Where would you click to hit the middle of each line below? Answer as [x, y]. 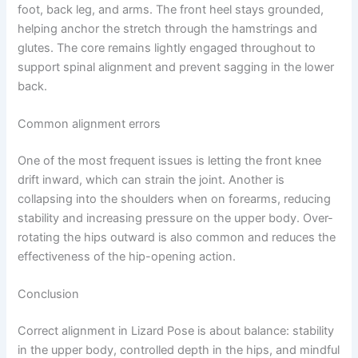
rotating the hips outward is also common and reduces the [177, 237]
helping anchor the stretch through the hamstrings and [168, 28]
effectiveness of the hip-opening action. [127, 256]
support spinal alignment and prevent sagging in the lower [176, 67]
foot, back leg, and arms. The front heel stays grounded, [171, 9]
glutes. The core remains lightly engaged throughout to [167, 48]
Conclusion [49, 294]
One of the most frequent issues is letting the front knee [170, 160]
